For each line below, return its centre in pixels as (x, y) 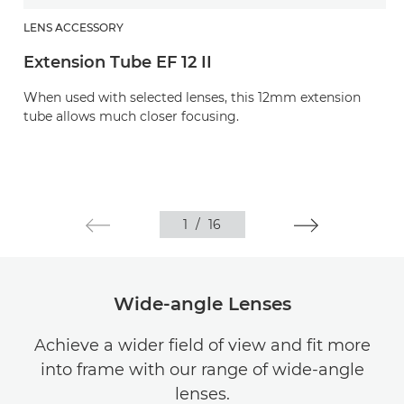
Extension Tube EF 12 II (118, 62)
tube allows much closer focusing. (131, 116)
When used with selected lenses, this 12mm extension (192, 97)
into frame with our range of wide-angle (202, 370)
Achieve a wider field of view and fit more (202, 345)
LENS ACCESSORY (73, 28)
